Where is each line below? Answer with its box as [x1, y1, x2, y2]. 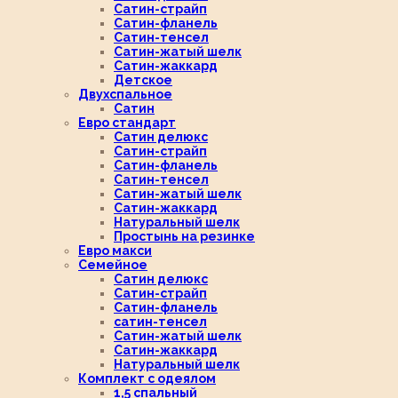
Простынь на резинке [114, 228, 255, 243]
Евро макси [78, 243, 152, 258]
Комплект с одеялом [78, 370, 216, 386]
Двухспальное [78, 86, 172, 101]
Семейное [78, 257, 147, 272]
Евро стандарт [78, 115, 176, 130]
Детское [114, 72, 172, 87]
